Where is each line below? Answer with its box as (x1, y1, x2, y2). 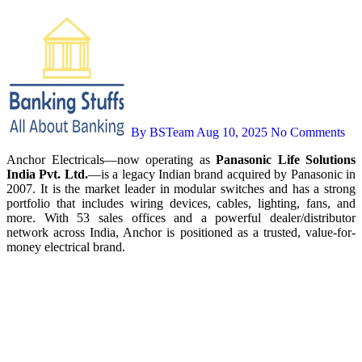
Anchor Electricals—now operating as (16, 152, 216, 166)
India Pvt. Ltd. (6, 166, 88, 181)
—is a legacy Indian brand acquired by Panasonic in (87, 166, 356, 181)
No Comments (271, 124, 345, 139)
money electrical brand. (6, 239, 125, 254)
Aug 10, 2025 (196, 124, 267, 139)
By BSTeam (128, 124, 196, 139)
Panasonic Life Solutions (216, 152, 356, 166)
